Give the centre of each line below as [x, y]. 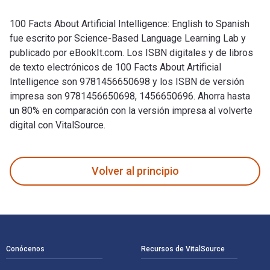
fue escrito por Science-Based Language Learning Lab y [128, 38]
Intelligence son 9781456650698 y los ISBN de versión [127, 81]
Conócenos [25, 249]
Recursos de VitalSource [183, 249]
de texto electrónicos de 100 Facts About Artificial [115, 67]
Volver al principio [135, 171]
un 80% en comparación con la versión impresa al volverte [131, 110]
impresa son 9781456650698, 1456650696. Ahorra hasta [130, 96]
